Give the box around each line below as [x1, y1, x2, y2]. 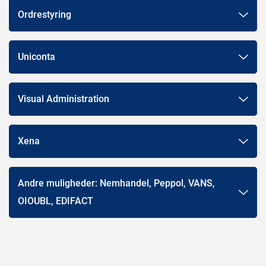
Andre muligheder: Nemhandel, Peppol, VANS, [18, 177, 215, 189]
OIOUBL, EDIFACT [18, 195, 93, 207]
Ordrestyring [18, 8, 71, 20]
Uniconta [18, 50, 55, 62]
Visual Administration [18, 93, 109, 104]
